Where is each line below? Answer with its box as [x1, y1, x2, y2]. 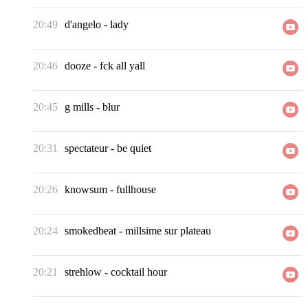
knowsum [65, 184, 107, 196]
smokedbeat [65, 225, 116, 237]
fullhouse [116, 184, 156, 196]
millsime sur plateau [125, 225, 211, 237]
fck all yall [100, 60, 145, 72]
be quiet [117, 142, 151, 155]
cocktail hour [111, 266, 167, 278]
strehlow [65, 266, 102, 278]
